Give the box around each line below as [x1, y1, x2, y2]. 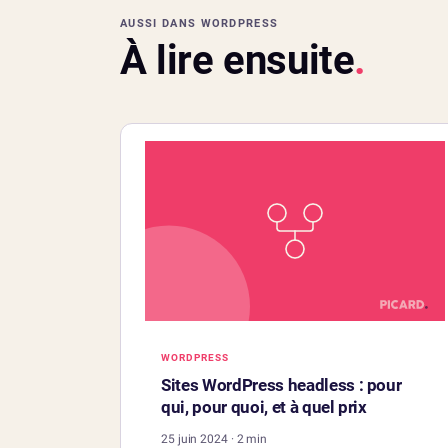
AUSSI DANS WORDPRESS [120, 17, 279, 31]
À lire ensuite [120, 37, 355, 85]
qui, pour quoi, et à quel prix [161, 397, 367, 418]
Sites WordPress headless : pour [161, 375, 402, 396]
